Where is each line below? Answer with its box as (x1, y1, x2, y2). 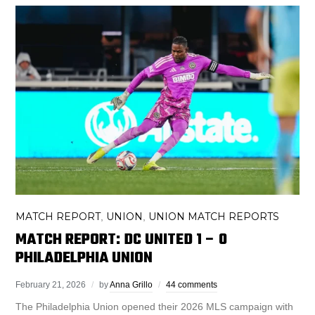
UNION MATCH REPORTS (148, 210, 280, 223)
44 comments (166, 279, 218, 290)
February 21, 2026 (15, 279, 86, 290)
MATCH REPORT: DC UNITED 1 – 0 (15, 227, 228, 252)
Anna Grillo (110, 279, 153, 290)
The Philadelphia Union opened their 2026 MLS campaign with (15, 300, 294, 312)
